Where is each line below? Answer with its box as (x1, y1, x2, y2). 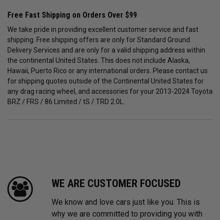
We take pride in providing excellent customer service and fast (7, 26, 198, 34)
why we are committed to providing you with (52, 209, 202, 219)
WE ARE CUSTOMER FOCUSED (52, 177, 181, 190)
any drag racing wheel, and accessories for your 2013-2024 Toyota (7, 87, 213, 96)
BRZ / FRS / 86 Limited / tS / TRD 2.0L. (7, 98, 125, 106)
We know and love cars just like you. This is (52, 197, 200, 207)
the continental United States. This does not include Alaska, (7, 56, 190, 65)
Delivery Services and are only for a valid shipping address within (7, 46, 205, 55)
